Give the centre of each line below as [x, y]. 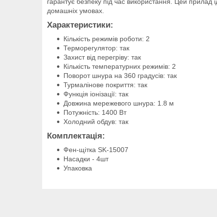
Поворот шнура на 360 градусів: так [120, 75]
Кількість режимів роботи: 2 [107, 39]
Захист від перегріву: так [102, 57]
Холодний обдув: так [96, 121]
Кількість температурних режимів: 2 [120, 66]
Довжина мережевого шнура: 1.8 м [119, 103]
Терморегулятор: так [96, 48]
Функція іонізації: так [96, 94]
